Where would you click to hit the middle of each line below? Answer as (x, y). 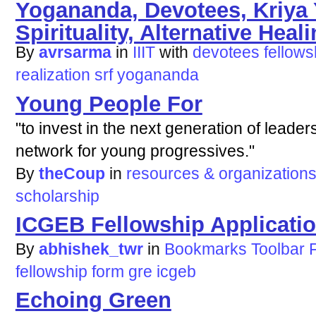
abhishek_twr (91, 249)
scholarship (57, 196)
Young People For (109, 104)
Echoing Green (93, 300)
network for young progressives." (135, 151)
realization (53, 75)
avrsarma (75, 53)
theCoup (72, 173)
